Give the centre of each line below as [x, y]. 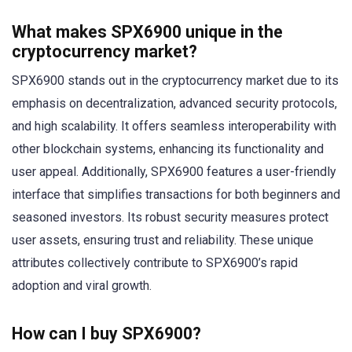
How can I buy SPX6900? [106, 333]
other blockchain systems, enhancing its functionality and [168, 149]
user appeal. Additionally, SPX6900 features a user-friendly [174, 172]
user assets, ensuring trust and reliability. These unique [163, 240]
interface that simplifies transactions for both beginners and [176, 195]
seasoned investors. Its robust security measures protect [170, 218]
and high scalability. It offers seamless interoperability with [174, 126]
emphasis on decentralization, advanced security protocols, [174, 104]
